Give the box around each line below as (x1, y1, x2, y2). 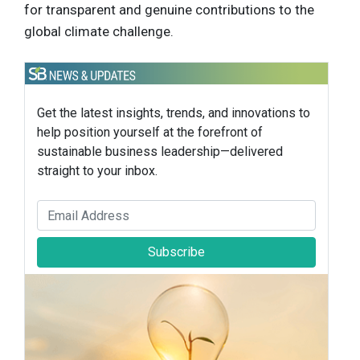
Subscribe (148, 244, 205, 260)
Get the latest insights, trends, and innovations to (37, 105, 310, 121)
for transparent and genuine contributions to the (24, 2, 314, 18)
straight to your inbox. (37, 163, 157, 179)
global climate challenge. (24, 23, 174, 40)
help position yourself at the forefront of (37, 125, 263, 141)
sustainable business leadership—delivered (37, 144, 283, 160)
